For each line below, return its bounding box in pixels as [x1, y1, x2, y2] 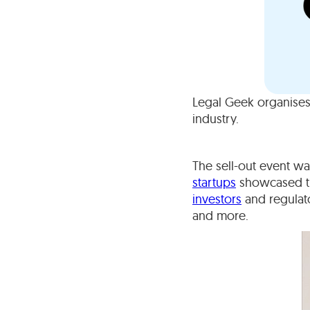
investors [192, 190, 241, 207]
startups [192, 174, 236, 190]
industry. [192, 110, 239, 127]
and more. [192, 207, 252, 224]
